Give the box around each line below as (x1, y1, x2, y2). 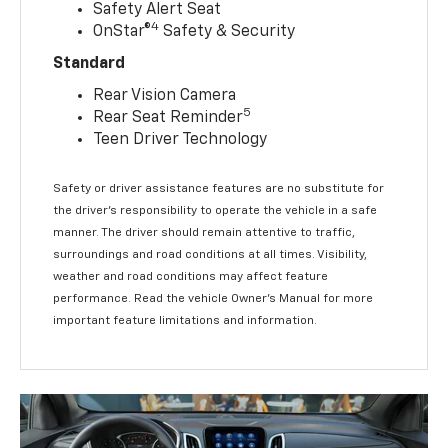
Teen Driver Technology (93, 131, 268, 148)
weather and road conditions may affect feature (53, 270, 329, 283)
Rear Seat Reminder (93, 109, 244, 126)
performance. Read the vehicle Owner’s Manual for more (53, 292, 374, 305)
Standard (53, 55, 126, 72)
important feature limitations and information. (53, 314, 318, 327)
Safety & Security (159, 23, 296, 40)
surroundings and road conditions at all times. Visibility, (53, 248, 368, 261)
